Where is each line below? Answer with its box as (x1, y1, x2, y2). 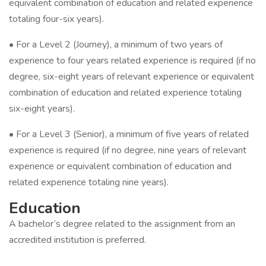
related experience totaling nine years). (9, 176, 169, 189)
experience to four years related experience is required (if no (9, 54, 256, 67)
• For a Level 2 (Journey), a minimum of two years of (9, 38, 223, 51)
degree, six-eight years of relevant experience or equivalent (9, 70, 254, 83)
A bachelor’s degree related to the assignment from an (9, 217, 235, 230)
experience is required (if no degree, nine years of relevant (9, 144, 246, 157)
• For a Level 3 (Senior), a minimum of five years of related (9, 128, 249, 141)
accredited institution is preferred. (9, 233, 146, 246)
